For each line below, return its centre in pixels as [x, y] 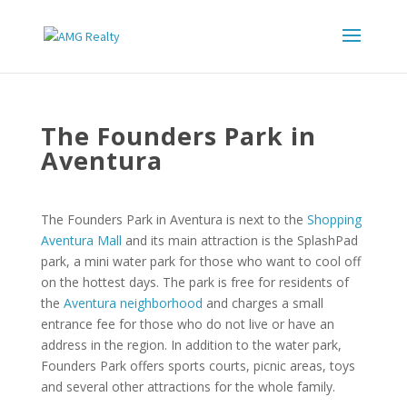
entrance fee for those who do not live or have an [187, 324]
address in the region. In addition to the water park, [191, 345]
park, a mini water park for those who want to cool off [200, 261]
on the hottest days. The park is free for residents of [194, 282]
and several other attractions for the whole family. [188, 387]
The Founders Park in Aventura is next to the [174, 219]
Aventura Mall [81, 240]
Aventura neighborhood [133, 303]
